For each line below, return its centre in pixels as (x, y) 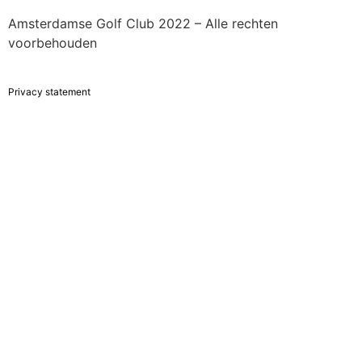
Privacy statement (49, 91)
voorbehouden (53, 43)
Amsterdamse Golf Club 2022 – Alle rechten (143, 24)
